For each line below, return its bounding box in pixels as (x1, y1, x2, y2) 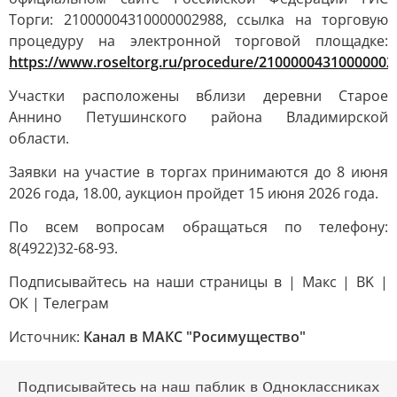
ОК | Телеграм (9, 293, 109, 313)
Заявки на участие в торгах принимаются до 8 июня (9, 162, 388, 182)
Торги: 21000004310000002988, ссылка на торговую (9, 10, 388, 29)
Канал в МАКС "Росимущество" (83, 327, 306, 346)
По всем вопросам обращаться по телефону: (9, 217, 388, 237)
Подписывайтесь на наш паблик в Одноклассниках (18, 379, 379, 395)
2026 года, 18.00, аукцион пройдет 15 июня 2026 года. (9, 183, 378, 203)
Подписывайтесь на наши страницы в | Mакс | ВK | (9, 272, 388, 292)
